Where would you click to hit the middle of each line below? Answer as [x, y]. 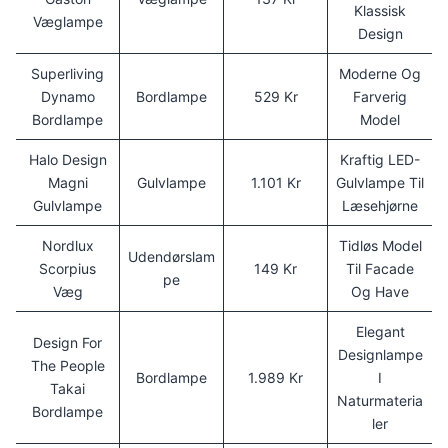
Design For [67, 342]
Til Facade [380, 268]
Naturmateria [380, 400]
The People [67, 365]
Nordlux [67, 245]
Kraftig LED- [380, 159]
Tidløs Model [380, 245]
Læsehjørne [380, 205]
